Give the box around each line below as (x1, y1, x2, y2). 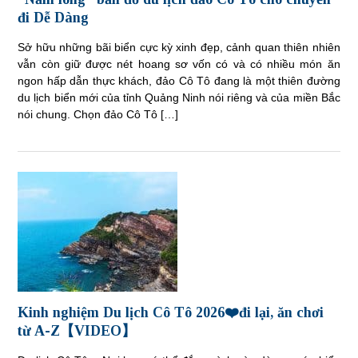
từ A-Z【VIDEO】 (18, 323, 137, 340)
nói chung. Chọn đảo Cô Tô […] (18, 108, 179, 121)
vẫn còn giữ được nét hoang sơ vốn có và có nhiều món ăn (18, 58, 340, 71)
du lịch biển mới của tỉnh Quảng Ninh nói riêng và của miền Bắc (18, 91, 340, 105)
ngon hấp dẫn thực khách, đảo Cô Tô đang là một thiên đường (18, 74, 340, 88)
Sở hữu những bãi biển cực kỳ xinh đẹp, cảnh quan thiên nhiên (18, 41, 340, 54)
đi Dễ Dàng (18, 10, 89, 26)
